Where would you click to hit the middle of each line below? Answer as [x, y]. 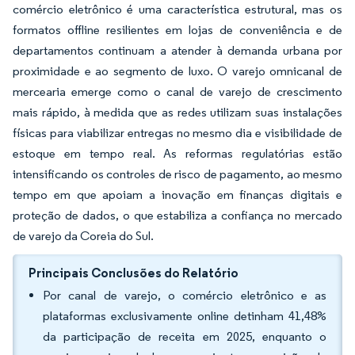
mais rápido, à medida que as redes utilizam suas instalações [177, 112]
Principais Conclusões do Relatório [134, 273]
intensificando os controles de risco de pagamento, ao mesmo [177, 174]
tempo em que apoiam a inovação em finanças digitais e [177, 195]
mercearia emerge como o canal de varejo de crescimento [177, 92]
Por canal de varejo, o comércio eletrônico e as [185, 295]
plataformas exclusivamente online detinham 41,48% [185, 316]
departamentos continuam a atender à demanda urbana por [177, 50]
